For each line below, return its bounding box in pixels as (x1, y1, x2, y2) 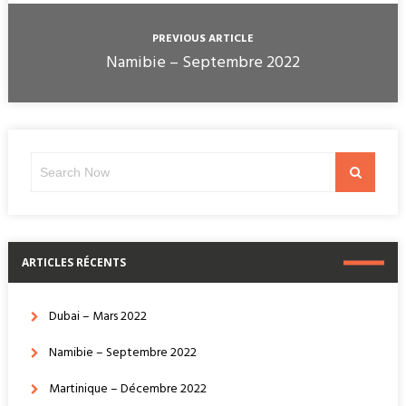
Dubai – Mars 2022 (48, 306, 147, 327)
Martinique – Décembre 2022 (48, 379, 207, 400)
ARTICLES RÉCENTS (21, 255, 126, 270)
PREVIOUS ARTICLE (151, 30, 254, 48)
